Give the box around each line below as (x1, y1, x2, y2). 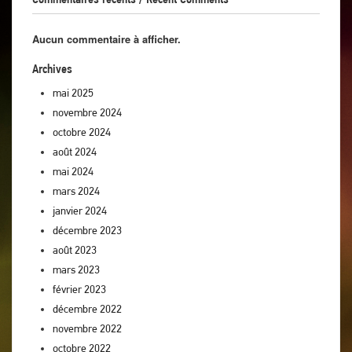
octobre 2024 (53, 125, 111, 138)
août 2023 (53, 243, 97, 256)
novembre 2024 (53, 105, 122, 119)
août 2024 (53, 145, 97, 158)
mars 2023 (53, 262, 100, 276)
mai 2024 (53, 164, 93, 178)
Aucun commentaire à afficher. (32, 31, 181, 46)
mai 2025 (53, 86, 93, 99)
